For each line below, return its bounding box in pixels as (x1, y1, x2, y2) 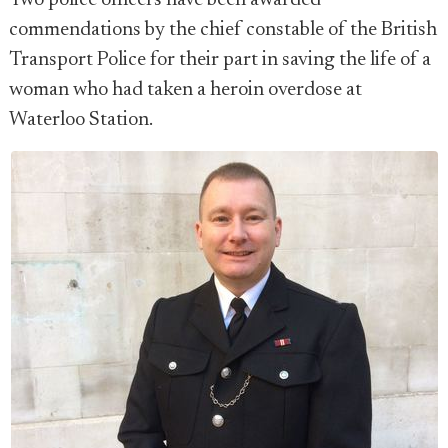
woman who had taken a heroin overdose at (9, 80, 362, 100)
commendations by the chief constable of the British (9, 20, 437, 40)
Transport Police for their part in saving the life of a (9, 50, 431, 70)
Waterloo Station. (9, 110, 153, 130)
